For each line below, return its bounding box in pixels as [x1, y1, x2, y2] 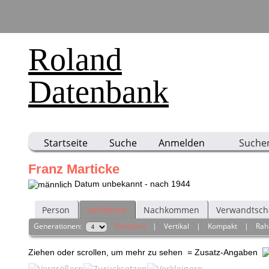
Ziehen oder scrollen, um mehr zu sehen [28, 247, 185, 257]
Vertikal [164, 221, 190, 232]
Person [42, 204, 70, 216]
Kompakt [208, 221, 238, 232]
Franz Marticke [28, 162, 119, 177]
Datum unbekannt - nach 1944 [72, 179, 190, 189]
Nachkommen [144, 204, 199, 216]
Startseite [44, 136, 88, 150]
